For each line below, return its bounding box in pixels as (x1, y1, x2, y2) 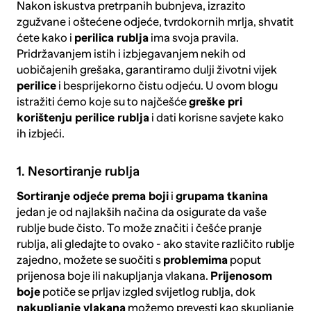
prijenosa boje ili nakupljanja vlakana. (16, 269, 210, 283)
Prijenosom (210, 269, 272, 283)
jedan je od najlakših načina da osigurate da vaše (16, 205, 267, 219)
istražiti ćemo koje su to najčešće (16, 95, 189, 109)
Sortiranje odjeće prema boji (16, 189, 169, 203)
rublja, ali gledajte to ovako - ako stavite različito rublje (16, 237, 294, 251)
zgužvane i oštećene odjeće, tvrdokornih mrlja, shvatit (16, 15, 294, 29)
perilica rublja (74, 31, 149, 45)
